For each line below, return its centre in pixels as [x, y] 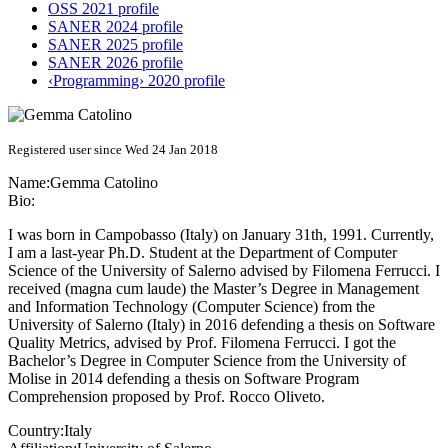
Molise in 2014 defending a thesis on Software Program [183, 379]
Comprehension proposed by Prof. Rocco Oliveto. [166, 397]
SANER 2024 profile [115, 27]
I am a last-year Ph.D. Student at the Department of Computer [202, 253]
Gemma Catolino [104, 183]
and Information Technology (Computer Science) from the [191, 307]
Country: [36, 431]
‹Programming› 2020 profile [136, 81]
